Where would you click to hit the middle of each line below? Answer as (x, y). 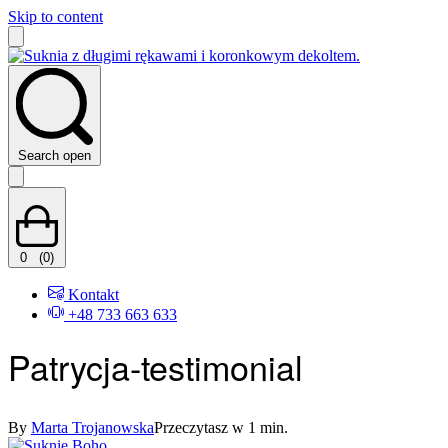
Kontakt (93, 294)
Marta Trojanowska (92, 427)
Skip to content (55, 16)
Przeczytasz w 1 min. (221, 427)
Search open (54, 155)
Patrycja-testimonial (155, 366)
